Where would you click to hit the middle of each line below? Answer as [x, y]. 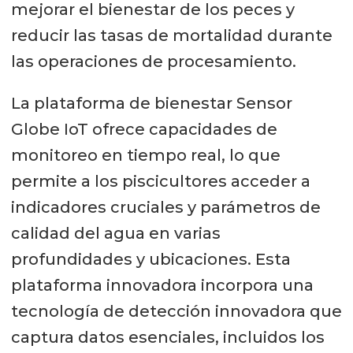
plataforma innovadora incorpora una [162, 286]
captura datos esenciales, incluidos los [167, 338]
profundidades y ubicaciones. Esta [150, 260]
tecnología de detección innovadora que [176, 312]
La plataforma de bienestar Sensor [151, 104]
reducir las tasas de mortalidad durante [171, 36]
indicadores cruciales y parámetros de [165, 208]
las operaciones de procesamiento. [153, 62]
